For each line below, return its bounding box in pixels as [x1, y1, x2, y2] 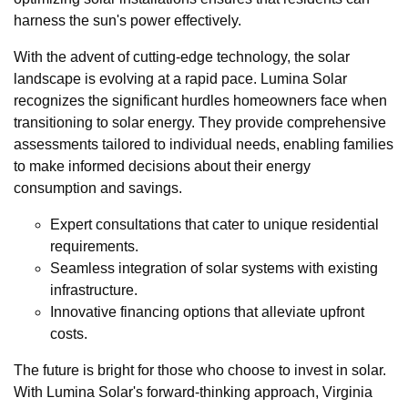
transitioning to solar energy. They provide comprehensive [14, 114, 386, 130]
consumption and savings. [14, 179, 182, 196]
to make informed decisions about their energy [14, 158, 311, 174]
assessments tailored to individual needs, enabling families [14, 136, 393, 152]
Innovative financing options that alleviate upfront [50, 303, 364, 320]
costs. [50, 325, 87, 342]
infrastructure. [50, 281, 138, 298]
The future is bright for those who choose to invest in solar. [14, 362, 386, 378]
